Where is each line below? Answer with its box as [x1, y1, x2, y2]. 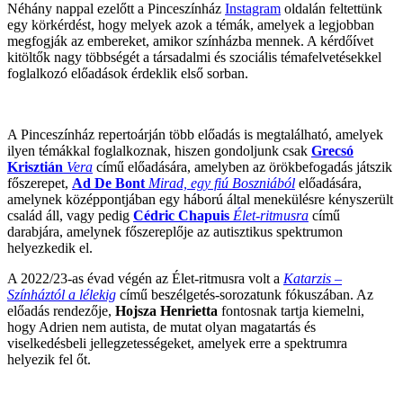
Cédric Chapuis [133, 207, 229, 223]
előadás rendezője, [7, 302, 115, 318]
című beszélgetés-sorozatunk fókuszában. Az [120, 286, 373, 302]
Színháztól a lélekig [7, 286, 116, 302]
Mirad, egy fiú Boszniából [145, 175, 295, 191]
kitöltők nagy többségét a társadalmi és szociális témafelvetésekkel [7, 49, 381, 65]
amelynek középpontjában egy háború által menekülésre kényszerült [7, 191, 393, 207]
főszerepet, [7, 175, 72, 191]
